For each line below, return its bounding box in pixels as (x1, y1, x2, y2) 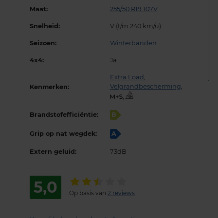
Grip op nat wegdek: (29, 130, 97, 138)
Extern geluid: (29, 148, 76, 156)
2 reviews (107, 189, 135, 197)
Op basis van (69, 189, 108, 197)
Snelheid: (29, 22, 60, 30)
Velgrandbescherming (109, 83, 181, 91)
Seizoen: (29, 39, 56, 47)
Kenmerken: (29, 83, 69, 91)
